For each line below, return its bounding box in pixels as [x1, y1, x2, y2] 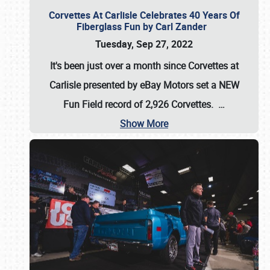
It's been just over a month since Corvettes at [49, 59, 239, 72]
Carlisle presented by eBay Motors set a [49, 78, 219, 92]
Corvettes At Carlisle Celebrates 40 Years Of [48, 8, 240, 22]
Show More [120, 117, 168, 130]
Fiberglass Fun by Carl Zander [77, 20, 212, 33]
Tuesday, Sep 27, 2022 [95, 37, 193, 51]
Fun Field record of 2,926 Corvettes [63, 98, 211, 111]
